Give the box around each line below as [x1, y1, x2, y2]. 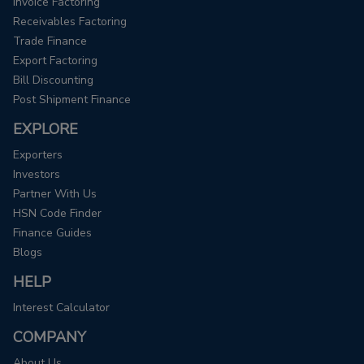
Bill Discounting [13, 72, 93, 88]
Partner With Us [13, 186, 97, 201]
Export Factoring [13, 53, 97, 68]
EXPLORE [13, 119, 78, 139]
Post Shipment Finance [13, 92, 131, 107]
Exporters [13, 147, 63, 162]
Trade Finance [13, 33, 87, 49]
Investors [13, 167, 60, 182]
